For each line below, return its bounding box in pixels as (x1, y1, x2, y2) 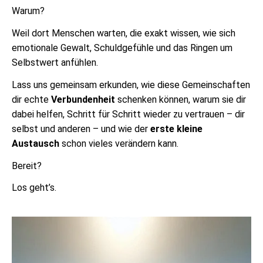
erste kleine (150, 123, 203, 134)
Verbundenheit (51, 93, 115, 105)
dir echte (12, 93, 51, 105)
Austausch (12, 137, 59, 149)
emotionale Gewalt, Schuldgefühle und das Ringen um (12, 42, 232, 53)
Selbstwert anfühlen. (12, 56, 98, 68)
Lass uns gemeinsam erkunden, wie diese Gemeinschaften (12, 79, 250, 90)
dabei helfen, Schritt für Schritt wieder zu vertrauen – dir (12, 108, 245, 120)
